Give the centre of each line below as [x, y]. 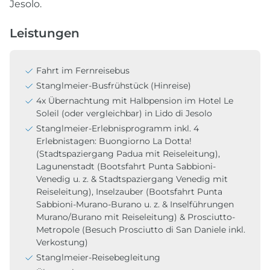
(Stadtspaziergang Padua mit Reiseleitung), [128, 153]
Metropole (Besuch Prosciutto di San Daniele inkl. [141, 229]
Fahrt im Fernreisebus [83, 70]
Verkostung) [62, 242]
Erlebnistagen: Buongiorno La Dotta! [114, 141]
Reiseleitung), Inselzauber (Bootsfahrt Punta [129, 191]
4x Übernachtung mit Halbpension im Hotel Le [135, 100]
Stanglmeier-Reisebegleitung [98, 257]
